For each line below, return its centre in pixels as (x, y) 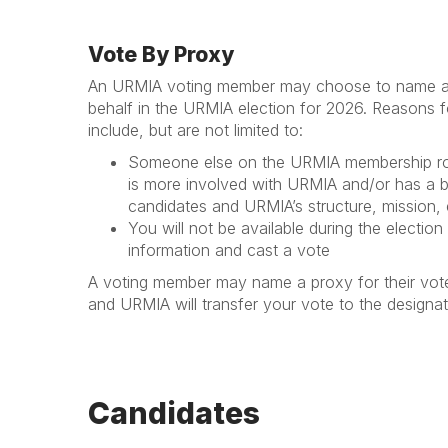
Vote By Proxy (161, 54)
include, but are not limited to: (195, 130)
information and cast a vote (229, 250)
